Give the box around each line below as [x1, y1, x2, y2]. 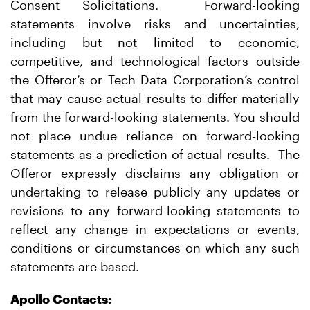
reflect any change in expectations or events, [10, 221, 300, 237]
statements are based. [10, 259, 139, 274]
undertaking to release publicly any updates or [10, 184, 300, 199]
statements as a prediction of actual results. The [10, 147, 300, 162]
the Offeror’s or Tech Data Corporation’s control [10, 72, 300, 87]
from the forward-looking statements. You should [10, 109, 300, 125]
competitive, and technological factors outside [10, 53, 300, 69]
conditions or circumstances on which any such [10, 240, 300, 255]
